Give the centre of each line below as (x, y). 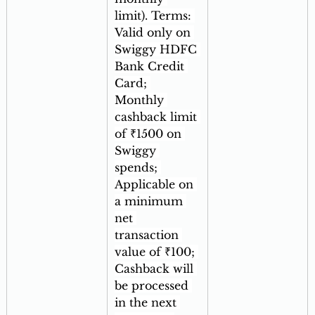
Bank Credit (151, 66)
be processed (153, 286)
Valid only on (154, 33)
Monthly (141, 100)
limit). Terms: (154, 16)
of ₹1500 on (149, 134)
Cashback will (155, 269)
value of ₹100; (156, 252)
